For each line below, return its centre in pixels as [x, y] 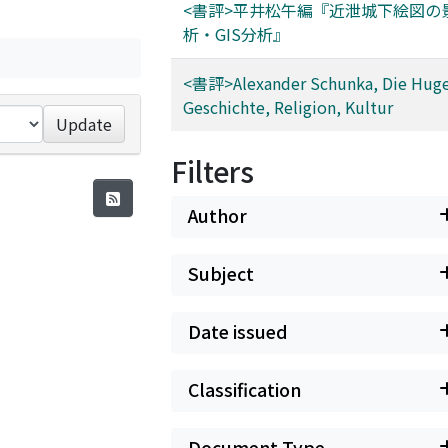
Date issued [238, 331]
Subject [221, 273]
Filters [212, 171]
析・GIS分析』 [236, 34]
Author [217, 215]
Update [84, 124]
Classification [244, 389]
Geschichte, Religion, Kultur [288, 107]
